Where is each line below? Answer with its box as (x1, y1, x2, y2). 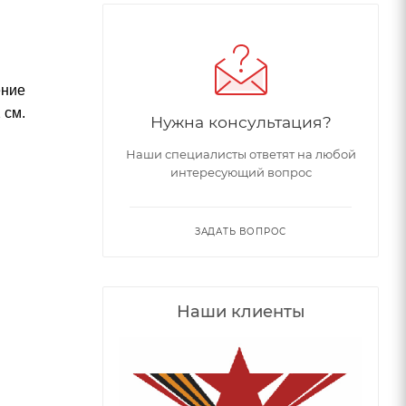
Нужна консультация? (150, 111, 332, 131)
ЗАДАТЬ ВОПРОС (194, 225, 287, 237)
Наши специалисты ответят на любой (125, 146, 356, 161)
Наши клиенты (176, 301, 305, 322)
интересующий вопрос (169, 164, 312, 179)
